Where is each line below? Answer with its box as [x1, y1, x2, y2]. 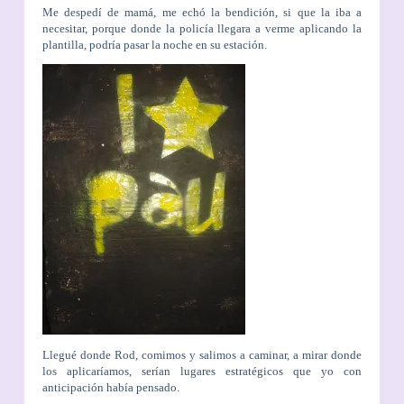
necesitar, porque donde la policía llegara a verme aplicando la [41, 22, 363, 36]
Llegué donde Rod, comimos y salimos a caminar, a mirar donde [41, 347, 363, 362]
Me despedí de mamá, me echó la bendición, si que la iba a [41, 5, 363, 20]
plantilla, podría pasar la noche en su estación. [41, 38, 267, 52]
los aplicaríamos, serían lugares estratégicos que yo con [41, 363, 363, 378]
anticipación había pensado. [41, 380, 179, 394]
